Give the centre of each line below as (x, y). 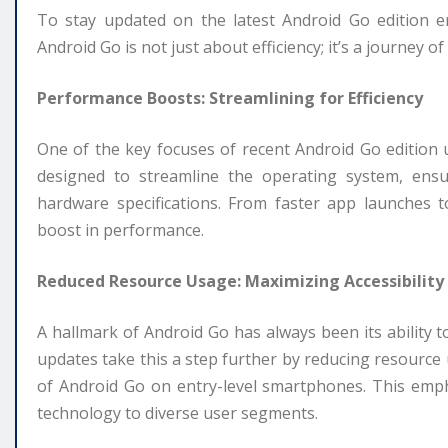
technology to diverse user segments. (177, 412)
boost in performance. (120, 229)
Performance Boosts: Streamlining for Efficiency (230, 97)
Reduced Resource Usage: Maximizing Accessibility (240, 280)
